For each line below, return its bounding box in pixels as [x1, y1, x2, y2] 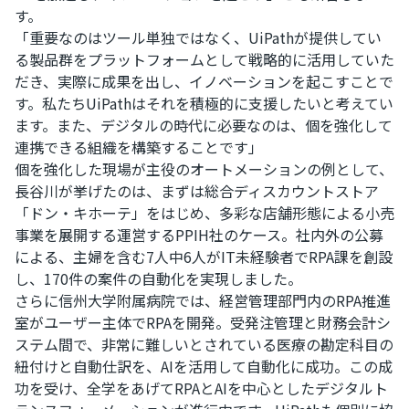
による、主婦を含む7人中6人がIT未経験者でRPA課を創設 [15, 246, 393, 268]
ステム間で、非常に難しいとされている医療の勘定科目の [15, 333, 393, 356]
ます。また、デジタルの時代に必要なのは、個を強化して [15, 114, 393, 137]
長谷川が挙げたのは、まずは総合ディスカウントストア [15, 180, 379, 203]
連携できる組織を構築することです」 [15, 136, 263, 159]
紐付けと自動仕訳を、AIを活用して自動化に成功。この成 [15, 355, 393, 378]
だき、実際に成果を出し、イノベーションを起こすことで [15, 70, 393, 93]
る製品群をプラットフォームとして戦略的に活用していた [15, 48, 394, 71]
